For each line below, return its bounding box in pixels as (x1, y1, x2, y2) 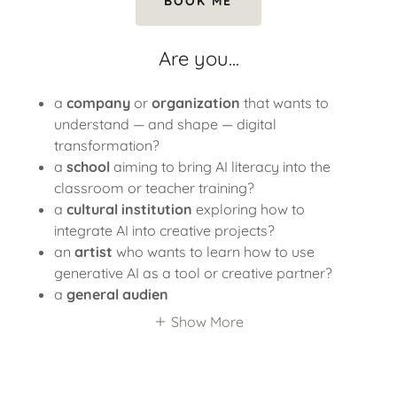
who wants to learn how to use (112, 242, 315, 261)
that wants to (239, 93, 329, 112)
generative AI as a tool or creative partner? (53, 263, 332, 282)
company (66, 93, 130, 112)
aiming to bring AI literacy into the (109, 157, 331, 175)
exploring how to (191, 199, 305, 218)
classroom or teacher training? (53, 178, 254, 197)
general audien (66, 284, 168, 303)
